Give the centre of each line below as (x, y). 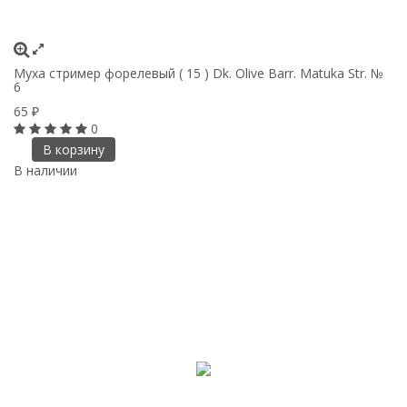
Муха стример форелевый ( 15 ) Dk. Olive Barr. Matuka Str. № (199, 73)
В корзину (73, 149)
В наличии (45, 170)
